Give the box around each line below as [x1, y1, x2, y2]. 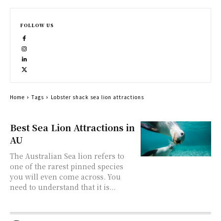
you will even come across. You [10, 172, 121, 182]
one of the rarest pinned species [10, 161, 123, 171]
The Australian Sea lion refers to [10, 151, 124, 161]
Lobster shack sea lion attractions [51, 93, 144, 101]
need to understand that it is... [10, 182, 115, 192]
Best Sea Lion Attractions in [10, 121, 135, 134]
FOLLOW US [20, 22, 54, 29]
